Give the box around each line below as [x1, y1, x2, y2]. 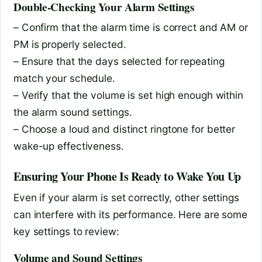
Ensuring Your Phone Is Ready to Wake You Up [13, 168, 241, 185]
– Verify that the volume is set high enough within [13, 89, 243, 102]
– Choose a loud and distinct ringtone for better [13, 123, 236, 136]
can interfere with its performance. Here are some [13, 208, 248, 221]
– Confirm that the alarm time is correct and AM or [13, 21, 248, 34]
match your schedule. [13, 72, 115, 85]
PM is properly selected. [13, 38, 126, 51]
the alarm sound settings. [13, 106, 132, 119]
